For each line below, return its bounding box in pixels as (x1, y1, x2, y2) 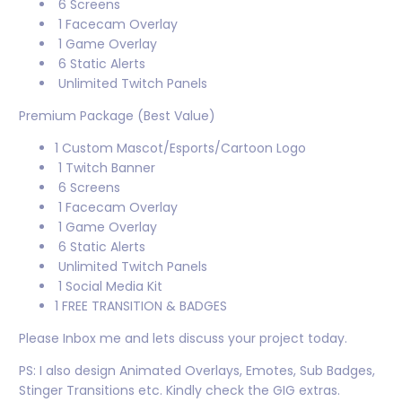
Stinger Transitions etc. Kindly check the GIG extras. (19, 381, 340, 399)
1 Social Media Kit (55, 277, 162, 295)
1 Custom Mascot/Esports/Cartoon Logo (55, 139, 306, 157)
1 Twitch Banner (55, 159, 155, 177)
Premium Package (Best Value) (19, 107, 215, 125)
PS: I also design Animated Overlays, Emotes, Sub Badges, (19, 362, 375, 380)
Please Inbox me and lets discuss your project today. (19, 329, 347, 347)
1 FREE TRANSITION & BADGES (55, 297, 227, 315)
